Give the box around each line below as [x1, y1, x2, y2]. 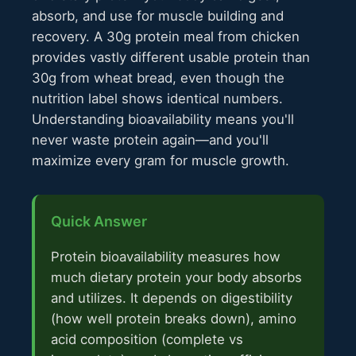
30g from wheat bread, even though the [32, 70, 284, 87]
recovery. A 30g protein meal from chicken [32, 29, 300, 45]
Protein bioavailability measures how [51, 249, 281, 265]
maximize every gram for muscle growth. [32, 153, 289, 169]
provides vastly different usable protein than [32, 49, 310, 66]
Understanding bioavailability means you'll [32, 111, 294, 128]
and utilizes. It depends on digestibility [51, 290, 292, 307]
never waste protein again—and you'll [32, 132, 269, 149]
